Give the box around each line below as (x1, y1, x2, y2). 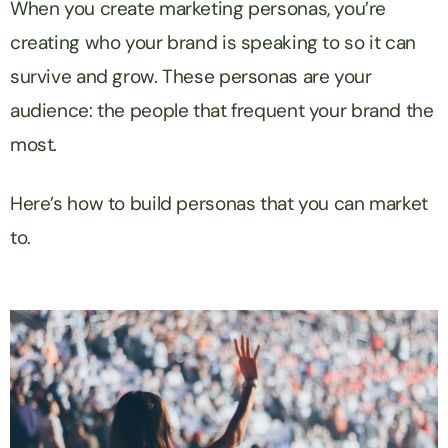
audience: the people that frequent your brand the (10, 97, 434, 123)
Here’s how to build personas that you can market (10, 190, 428, 216)
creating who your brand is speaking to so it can (10, 29, 416, 55)
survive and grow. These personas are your (10, 63, 372, 89)
